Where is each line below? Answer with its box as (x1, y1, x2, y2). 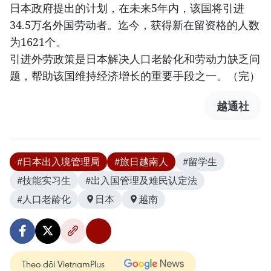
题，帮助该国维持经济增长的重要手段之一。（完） (10, 68, 260, 83)
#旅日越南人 (114, 155, 168, 168)
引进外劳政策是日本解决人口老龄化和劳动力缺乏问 (10, 51, 260, 66)
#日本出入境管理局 (17, 155, 100, 168)
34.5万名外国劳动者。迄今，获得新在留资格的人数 (10, 17, 260, 32)
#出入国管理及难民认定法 (85, 174, 197, 186)
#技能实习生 (17, 174, 71, 186)
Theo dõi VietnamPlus (22, 257, 105, 270)
